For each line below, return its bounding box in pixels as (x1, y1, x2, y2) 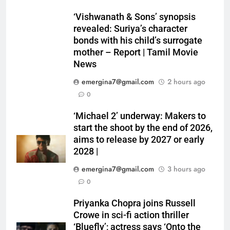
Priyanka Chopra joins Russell (73, 198, 196, 209)
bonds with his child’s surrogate (73, 35, 202, 46)
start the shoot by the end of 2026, (73, 123, 213, 133)
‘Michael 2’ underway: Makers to (73, 111, 206, 122)
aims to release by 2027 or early (73, 135, 204, 145)
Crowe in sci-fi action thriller (73, 210, 189, 221)
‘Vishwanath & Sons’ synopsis (73, 12, 196, 23)
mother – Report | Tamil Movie (73, 47, 198, 58)
